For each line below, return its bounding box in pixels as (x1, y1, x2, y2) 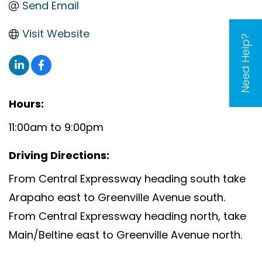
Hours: (9, 96, 44, 111)
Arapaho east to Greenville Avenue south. (9, 189, 225, 205)
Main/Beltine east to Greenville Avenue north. (9, 227, 242, 242)
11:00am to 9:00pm (9, 119, 104, 135)
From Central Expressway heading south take (9, 171, 246, 186)
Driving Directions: (9, 147, 109, 163)
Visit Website (22, 26, 89, 41)
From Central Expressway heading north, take (9, 208, 246, 223)
